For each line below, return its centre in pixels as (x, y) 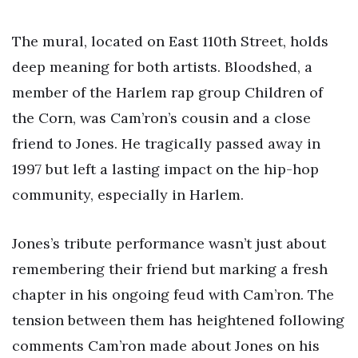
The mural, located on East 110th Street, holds (170, 41)
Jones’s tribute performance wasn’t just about (169, 244)
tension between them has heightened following (178, 320)
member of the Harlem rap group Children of (167, 92)
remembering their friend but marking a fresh (170, 269)
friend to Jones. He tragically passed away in (166, 143)
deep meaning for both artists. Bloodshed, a (162, 66)
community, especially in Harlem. (128, 194)
